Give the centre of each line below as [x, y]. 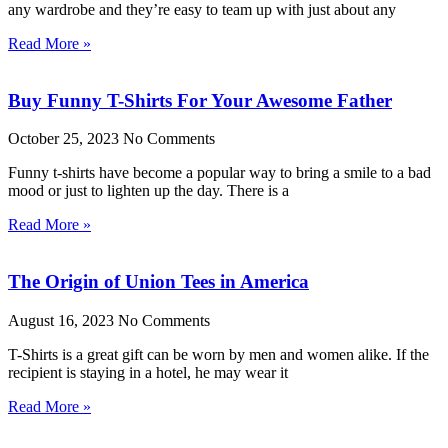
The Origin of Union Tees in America [158, 282]
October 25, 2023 [65, 139]
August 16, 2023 [63, 320]
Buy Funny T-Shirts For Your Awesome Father [200, 100]
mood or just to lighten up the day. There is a [148, 191]
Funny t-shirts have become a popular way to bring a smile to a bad [219, 173]
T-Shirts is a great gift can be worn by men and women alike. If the [218, 354]
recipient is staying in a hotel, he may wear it [148, 372]
